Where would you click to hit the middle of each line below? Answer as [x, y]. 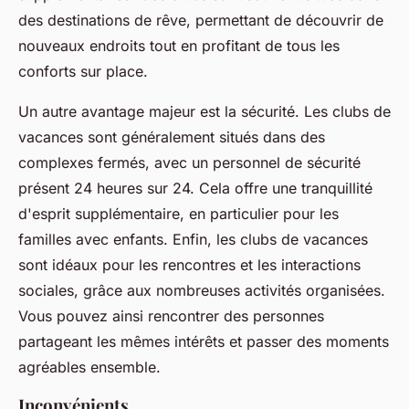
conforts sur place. [83, 72]
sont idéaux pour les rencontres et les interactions [189, 265]
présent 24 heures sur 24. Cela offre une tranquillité [195, 189]
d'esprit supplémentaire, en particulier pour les [178, 214]
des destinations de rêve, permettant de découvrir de [201, 21]
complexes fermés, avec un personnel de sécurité [189, 163]
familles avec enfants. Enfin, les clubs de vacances [193, 240]
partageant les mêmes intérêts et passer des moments [204, 342]
